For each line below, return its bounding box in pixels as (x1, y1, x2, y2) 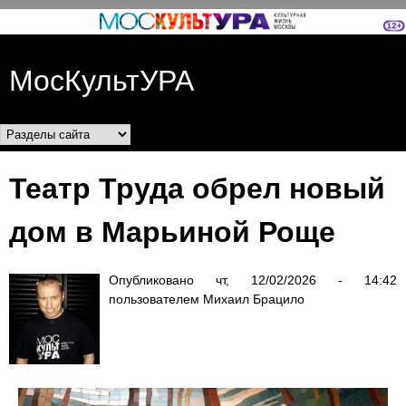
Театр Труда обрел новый (9, 166, 385, 208)
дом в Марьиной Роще (9, 209, 335, 252)
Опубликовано (109, 272, 216, 287)
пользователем (109, 291, 203, 306)
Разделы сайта (9, 123, 158, 153)
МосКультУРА (9, 57, 194, 100)
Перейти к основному (134, 15, 279, 31)
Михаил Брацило (203, 291, 304, 306)
